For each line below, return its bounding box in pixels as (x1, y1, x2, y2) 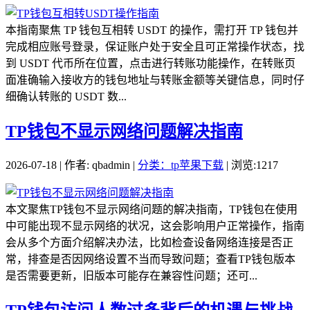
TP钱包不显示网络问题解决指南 (6, 122, 243, 141)
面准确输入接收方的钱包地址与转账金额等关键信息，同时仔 (6, 74, 304, 86)
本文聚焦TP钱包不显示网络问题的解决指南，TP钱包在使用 (6, 203, 298, 216)
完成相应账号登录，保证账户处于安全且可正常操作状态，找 (6, 41, 304, 53)
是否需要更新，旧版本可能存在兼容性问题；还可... (6, 270, 257, 282)
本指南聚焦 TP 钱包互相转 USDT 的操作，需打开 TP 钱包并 (6, 24, 298, 37)
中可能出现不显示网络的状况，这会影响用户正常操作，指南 (6, 220, 304, 232)
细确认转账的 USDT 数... (6, 91, 127, 103)
